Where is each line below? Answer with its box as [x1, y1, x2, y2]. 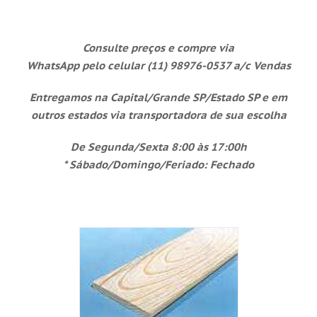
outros [30, 108, 64, 122]
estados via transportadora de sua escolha [64, 108, 287, 122]
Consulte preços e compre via [83, 41, 234, 54]
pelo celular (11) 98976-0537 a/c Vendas [81, 59, 291, 72]
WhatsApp [26, 59, 82, 72]
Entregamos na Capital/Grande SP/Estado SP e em [30, 91, 287, 104]
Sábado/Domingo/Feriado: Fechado [69, 158, 254, 171]
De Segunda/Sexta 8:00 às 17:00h [70, 140, 247, 154]
